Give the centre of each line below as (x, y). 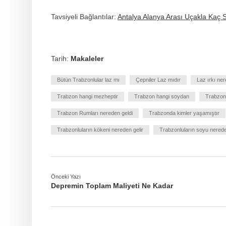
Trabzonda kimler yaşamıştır (184, 113)
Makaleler (87, 58)
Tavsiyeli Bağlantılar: (84, 16)
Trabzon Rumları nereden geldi (95, 113)
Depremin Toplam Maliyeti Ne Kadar (112, 185)
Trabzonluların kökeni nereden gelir (100, 129)
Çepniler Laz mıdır (158, 79)
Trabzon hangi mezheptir (88, 96)
